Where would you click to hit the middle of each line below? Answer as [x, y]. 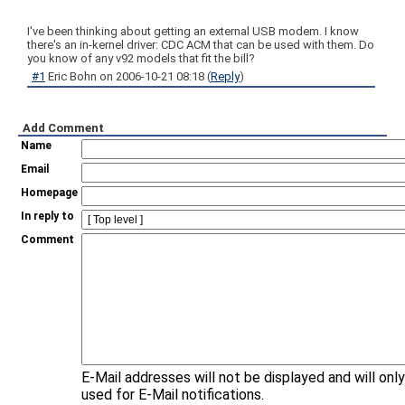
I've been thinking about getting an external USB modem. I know [193, 31]
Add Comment [63, 128]
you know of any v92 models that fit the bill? [141, 58]
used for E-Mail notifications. [173, 395]
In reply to [47, 216]
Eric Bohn [74, 76]
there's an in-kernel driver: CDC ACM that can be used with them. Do [201, 45]
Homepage [49, 193]
